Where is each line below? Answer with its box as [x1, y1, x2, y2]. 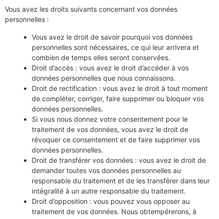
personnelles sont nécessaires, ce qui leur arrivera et [32, 43, 199, 51]
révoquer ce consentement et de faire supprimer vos [32, 135, 200, 144]
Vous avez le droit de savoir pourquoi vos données [32, 32, 193, 41]
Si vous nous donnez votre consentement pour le [32, 114, 188, 123]
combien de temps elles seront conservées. [32, 53, 170, 62]
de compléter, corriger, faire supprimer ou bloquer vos [32, 94, 204, 103]
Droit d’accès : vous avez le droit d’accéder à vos [32, 63, 189, 72]
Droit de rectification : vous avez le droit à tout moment [32, 84, 208, 92]
